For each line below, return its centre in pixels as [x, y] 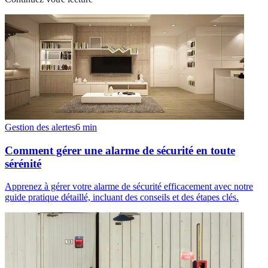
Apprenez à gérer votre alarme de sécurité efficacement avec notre [129, 187]
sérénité [23, 163]
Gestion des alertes [40, 127]
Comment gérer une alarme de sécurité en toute [120, 150]
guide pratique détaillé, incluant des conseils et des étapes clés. [122, 197]
